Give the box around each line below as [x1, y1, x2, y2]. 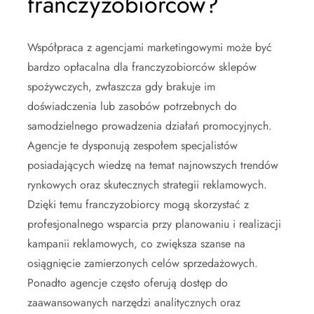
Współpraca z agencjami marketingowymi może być [27, 39, 272, 55]
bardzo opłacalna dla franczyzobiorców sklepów [27, 58, 257, 75]
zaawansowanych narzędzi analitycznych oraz [27, 294, 240, 310]
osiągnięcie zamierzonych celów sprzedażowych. [27, 254, 258, 271]
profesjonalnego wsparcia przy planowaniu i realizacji [27, 215, 281, 232]
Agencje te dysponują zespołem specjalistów [27, 137, 238, 153]
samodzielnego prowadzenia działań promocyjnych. [27, 117, 272, 134]
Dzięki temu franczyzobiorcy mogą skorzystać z [27, 196, 249, 212]
